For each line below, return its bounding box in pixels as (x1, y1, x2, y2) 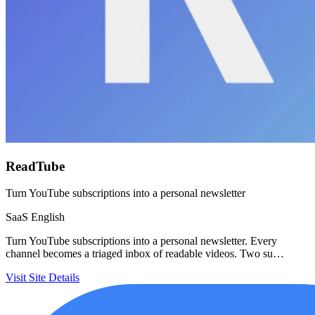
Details (49, 271, 79, 284)
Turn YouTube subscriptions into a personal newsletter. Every (6, 235, 277, 247)
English (31, 211, 65, 224)
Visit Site (6, 271, 46, 284)
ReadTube (6, 158, 65, 174)
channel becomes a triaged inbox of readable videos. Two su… (6, 247, 284, 260)
